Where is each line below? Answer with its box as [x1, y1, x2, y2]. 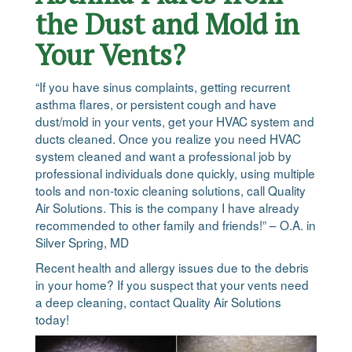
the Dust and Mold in [35, 5, 299, 42]
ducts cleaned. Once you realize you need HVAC [35, 130, 301, 147]
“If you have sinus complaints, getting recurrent [35, 78, 290, 95]
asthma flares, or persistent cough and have [35, 95, 277, 112]
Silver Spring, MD [35, 233, 129, 251]
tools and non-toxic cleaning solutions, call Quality [35, 181, 306, 199]
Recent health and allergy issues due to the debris [35, 258, 309, 276]
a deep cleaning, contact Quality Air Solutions [35, 293, 281, 310]
